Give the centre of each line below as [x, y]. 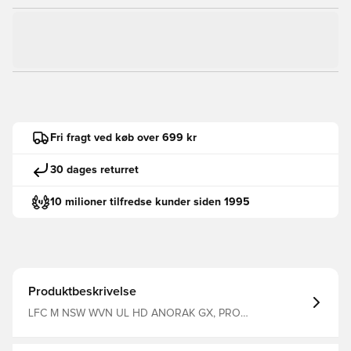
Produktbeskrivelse [82, 291]
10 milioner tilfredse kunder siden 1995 [150, 202]
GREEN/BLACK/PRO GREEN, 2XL [107, 326]
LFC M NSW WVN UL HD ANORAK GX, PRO [134, 313]
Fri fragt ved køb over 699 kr [123, 138]
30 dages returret [94, 170]
